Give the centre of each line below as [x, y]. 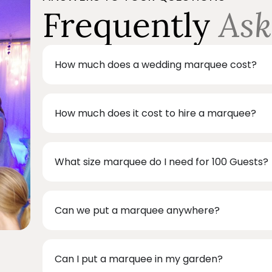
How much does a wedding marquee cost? [156, 65]
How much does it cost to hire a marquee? [156, 113]
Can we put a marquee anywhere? [138, 210]
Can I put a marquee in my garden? [139, 259]
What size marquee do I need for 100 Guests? [162, 162]
